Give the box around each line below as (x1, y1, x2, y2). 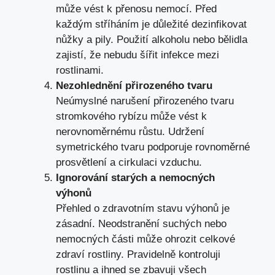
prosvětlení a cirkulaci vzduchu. (56, 157, 202, 169)
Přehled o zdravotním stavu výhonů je (56, 203, 230, 215)
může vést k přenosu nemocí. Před (56, 3, 217, 15)
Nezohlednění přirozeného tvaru (56, 80, 212, 92)
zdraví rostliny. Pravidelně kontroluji (56, 249, 220, 261)
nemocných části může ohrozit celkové (56, 233, 235, 246)
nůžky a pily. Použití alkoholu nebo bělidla (56, 34, 247, 46)
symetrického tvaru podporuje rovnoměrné (56, 141, 250, 153)
